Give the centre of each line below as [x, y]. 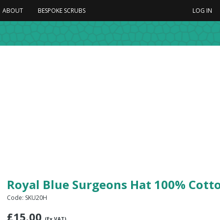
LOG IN [202, 10]
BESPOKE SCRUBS [62, 10]
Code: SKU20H [27, 198]
